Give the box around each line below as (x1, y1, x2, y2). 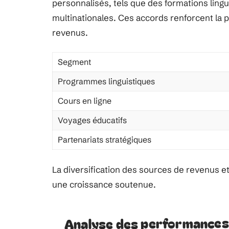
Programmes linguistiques (58, 76, 155, 86)
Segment (58, 57, 91, 67)
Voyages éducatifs (58, 115, 127, 125)
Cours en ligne (58, 96, 111, 106)
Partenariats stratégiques (58, 134, 151, 145)
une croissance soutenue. (52, 179, 156, 190)
